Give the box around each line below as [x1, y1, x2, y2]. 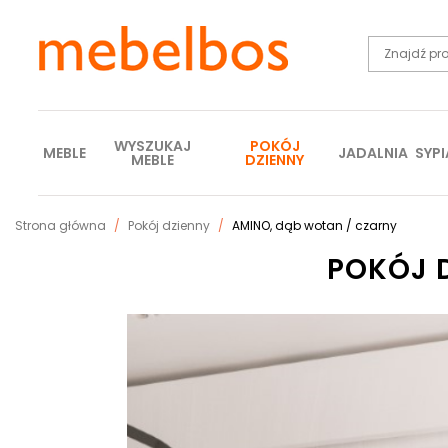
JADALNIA [338, 143, 409, 163]
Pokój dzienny [128, 217, 210, 234]
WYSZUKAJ [114, 136, 192, 156]
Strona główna [15, 217, 106, 234]
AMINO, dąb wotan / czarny [229, 217, 397, 234]
